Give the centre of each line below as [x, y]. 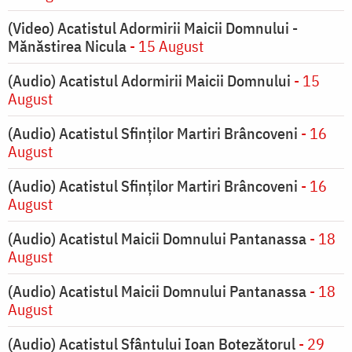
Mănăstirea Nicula [67, 46]
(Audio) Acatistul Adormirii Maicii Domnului [149, 81]
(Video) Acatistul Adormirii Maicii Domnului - [153, 28]
